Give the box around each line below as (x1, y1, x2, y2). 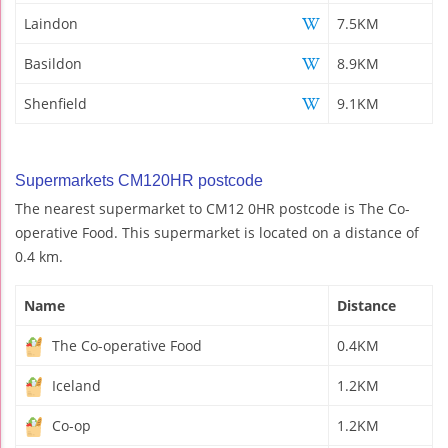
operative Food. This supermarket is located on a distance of (15, 222, 419, 242)
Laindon (24, 13, 78, 33)
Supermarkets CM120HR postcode (15, 171, 263, 189)
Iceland (48, 375, 101, 395)
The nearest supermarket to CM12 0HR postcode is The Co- (15, 198, 410, 218)
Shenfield (24, 93, 87, 113)
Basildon (24, 53, 82, 73)
